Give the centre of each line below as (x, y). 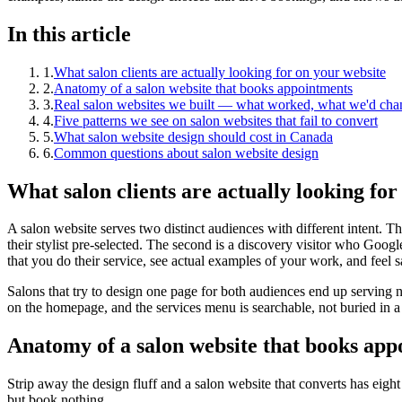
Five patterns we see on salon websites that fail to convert (216, 120)
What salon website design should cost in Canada (193, 136)
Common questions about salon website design (186, 153)
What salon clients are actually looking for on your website (220, 72)
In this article (69, 34)
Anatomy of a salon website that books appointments (203, 88)
